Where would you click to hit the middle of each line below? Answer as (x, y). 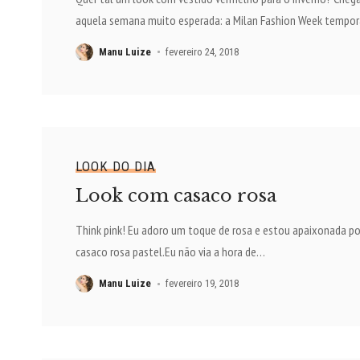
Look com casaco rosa (176, 196)
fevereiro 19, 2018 (202, 284)
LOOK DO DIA (115, 167)
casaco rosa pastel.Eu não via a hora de (166, 252)
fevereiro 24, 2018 (202, 51)
